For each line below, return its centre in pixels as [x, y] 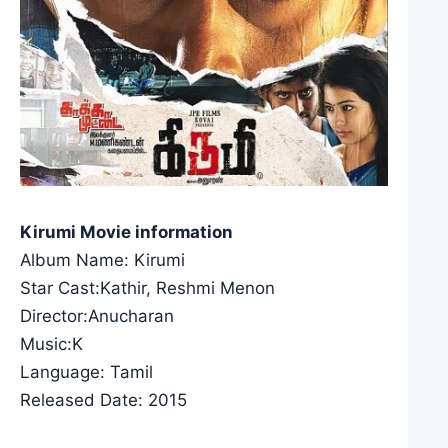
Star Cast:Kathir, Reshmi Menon [147, 287]
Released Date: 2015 [103, 399]
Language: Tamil [86, 371]
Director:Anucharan [97, 315]
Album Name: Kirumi [102, 259]
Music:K [51, 343]
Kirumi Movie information [126, 231]
